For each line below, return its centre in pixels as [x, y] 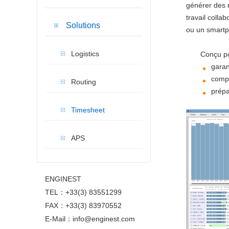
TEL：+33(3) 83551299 [83, 192]
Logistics [85, 54]
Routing [84, 82]
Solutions [83, 25]
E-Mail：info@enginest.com [90, 219]
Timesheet [88, 110]
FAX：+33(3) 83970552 [83, 205]
